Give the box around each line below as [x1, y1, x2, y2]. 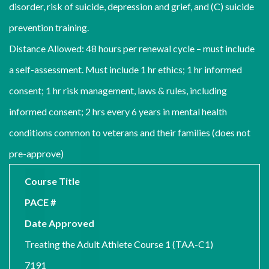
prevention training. [9, 22, 89, 33]
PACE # [25, 196, 56, 208]
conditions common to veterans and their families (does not [9, 127, 250, 138]
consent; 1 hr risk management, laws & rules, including [9, 85, 227, 96]
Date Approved [25, 217, 94, 229]
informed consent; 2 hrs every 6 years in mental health [9, 106, 227, 117]
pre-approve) [9, 148, 64, 159]
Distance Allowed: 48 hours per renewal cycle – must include [9, 43, 255, 54]
